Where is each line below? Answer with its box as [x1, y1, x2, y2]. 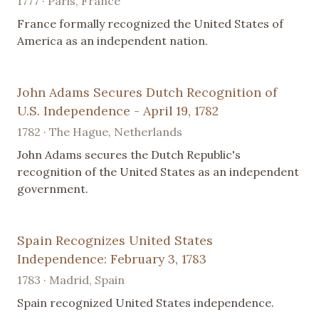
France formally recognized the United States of [17, 16, 283, 31]
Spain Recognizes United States [17, 232, 213, 249]
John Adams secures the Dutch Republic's [17, 147, 241, 162]
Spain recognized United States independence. [17, 296, 274, 310]
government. [17, 182, 88, 197]
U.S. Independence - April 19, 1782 [17, 103, 219, 120]
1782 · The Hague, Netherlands [17, 125, 182, 140]
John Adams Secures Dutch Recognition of [17, 84, 277, 101]
